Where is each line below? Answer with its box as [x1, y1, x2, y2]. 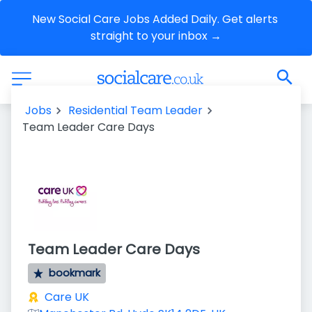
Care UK [45, 289, 89, 305]
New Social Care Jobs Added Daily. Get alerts [31, 11, 278, 27]
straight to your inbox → [91, 28, 221, 44]
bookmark [49, 266, 101, 280]
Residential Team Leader [68, 102, 203, 118]
